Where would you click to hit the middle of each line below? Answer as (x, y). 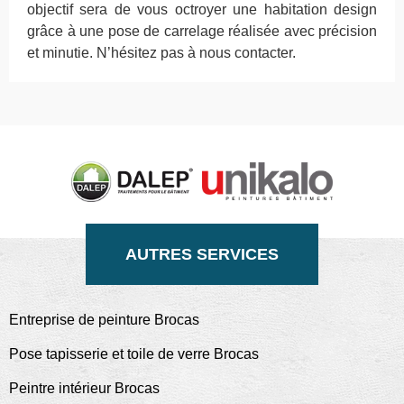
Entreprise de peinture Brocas (104, 319)
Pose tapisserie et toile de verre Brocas (134, 353)
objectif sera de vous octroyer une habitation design (202, 10)
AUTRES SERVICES (202, 254)
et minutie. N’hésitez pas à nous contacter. (161, 53)
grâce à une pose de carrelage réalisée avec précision (202, 32)
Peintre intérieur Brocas (84, 388)
